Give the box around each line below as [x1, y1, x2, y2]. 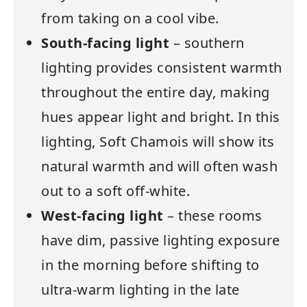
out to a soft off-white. [41, 181, 190, 200]
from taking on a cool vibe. [41, 8, 223, 27]
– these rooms [163, 206, 262, 225]
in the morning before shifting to [41, 255, 260, 274]
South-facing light [41, 33, 169, 52]
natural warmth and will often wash [41, 156, 278, 175]
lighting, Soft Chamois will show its [41, 132, 274, 151]
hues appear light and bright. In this [41, 107, 280, 126]
